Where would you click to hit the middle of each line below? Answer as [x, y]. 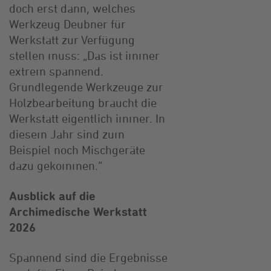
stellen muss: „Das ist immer [84, 55]
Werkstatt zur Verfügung [72, 39]
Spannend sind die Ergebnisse [88, 257]
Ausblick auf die [52, 195]
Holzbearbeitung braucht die [83, 102]
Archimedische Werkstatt [78, 211]
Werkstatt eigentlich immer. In [87, 118]
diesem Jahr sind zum [67, 134]
